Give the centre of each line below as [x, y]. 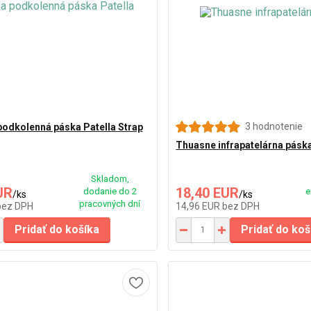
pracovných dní [110, 203]
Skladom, [110, 178]
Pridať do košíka [57, 229]
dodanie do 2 [110, 191]
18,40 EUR [208, 193]
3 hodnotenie [274, 126]
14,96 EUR [199, 206]
